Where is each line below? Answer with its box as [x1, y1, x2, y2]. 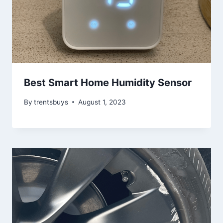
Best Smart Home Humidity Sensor [24, 77, 192, 89]
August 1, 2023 [78, 98, 126, 106]
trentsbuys [34, 98, 69, 106]
